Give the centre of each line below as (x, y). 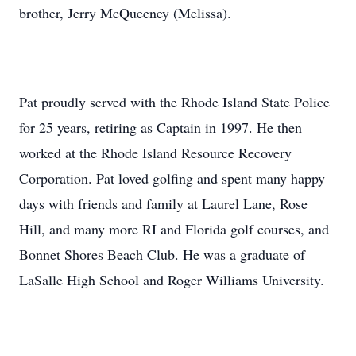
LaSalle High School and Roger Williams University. (172, 280)
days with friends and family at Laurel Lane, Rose (163, 203)
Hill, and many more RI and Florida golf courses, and (174, 229)
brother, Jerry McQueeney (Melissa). (125, 13)
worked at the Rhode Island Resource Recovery (155, 153)
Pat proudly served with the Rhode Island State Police (174, 102)
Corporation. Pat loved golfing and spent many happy (172, 178)
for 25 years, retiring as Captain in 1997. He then (161, 127)
